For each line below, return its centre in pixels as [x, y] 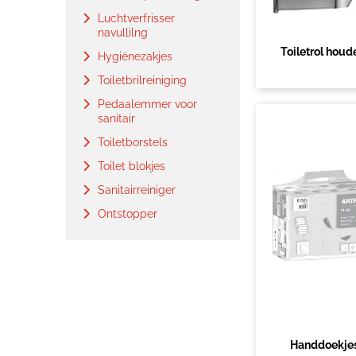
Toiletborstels [133, 142]
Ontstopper [128, 214]
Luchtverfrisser [136, 18]
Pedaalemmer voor [147, 104]
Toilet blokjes [132, 166]
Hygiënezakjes [135, 56]
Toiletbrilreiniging [142, 80]
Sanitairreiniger [137, 190]
